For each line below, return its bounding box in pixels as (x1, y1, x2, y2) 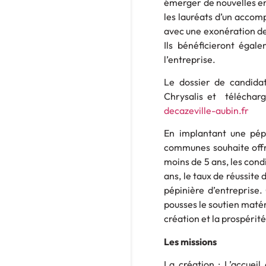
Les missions (164, 235, 217, 248)
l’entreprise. (164, 53, 216, 65)
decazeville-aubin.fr (164, 104, 249, 116)
